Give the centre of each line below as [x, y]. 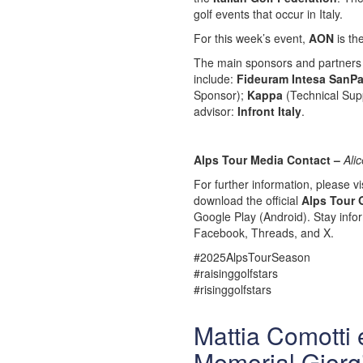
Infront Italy [269, 111]
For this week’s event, [251, 38]
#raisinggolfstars [236, 273]
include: [215, 79]
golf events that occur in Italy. [268, 14]
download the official [248, 200]
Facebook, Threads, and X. [264, 233]
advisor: [216, 111]
